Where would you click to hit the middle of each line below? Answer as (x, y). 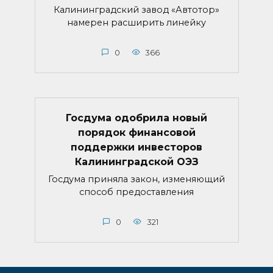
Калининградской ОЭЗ (136, 161)
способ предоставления (136, 192)
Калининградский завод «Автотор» (136, 9)
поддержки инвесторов (136, 147)
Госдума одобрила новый (136, 118)
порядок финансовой (136, 132)
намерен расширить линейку (136, 22)
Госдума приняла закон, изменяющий (136, 179)
